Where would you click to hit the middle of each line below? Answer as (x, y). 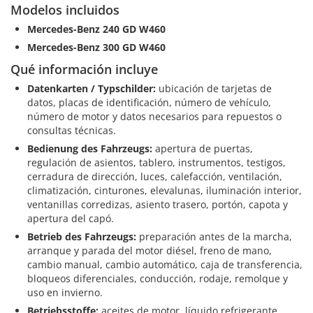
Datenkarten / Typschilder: (92, 88)
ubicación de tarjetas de (214, 88)
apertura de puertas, (203, 148)
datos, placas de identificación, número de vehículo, (149, 102)
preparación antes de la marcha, (214, 236)
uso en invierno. (65, 292)
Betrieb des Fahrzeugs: (82, 236)
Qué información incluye (84, 69)
